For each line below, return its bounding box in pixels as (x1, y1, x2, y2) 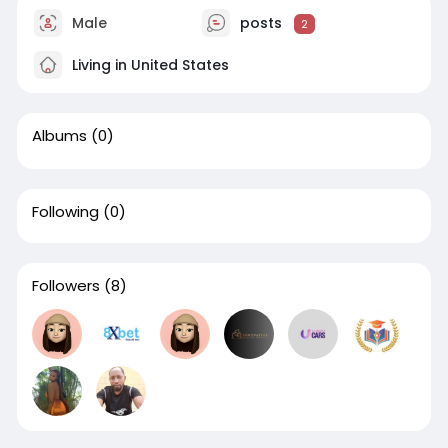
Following (31, 201, 99, 223)
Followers (31, 275, 100, 297)
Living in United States (67, 54, 229, 75)
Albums (31, 125, 87, 147)
